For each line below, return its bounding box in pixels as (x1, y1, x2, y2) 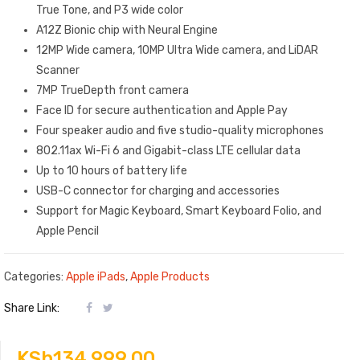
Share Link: (4, 301, 62, 316)
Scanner (36, 63, 80, 78)
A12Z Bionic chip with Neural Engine (36, 23, 218, 38)
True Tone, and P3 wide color (36, 3, 183, 18)
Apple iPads (66, 269, 125, 284)
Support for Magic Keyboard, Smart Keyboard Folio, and (36, 204, 321, 219)
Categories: (4, 269, 66, 284)
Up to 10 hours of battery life (36, 164, 187, 178)
